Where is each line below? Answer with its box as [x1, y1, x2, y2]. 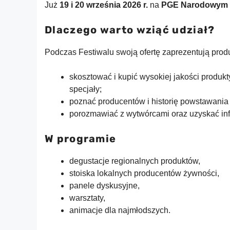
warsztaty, [69, 194, 105, 202]
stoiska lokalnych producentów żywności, [69, 169, 219, 178]
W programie [45, 132, 117, 145]
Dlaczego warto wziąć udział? [45, 24, 215, 36]
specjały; [69, 85, 102, 93]
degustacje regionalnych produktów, [69, 157, 200, 165]
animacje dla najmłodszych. [69, 206, 170, 215]
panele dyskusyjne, [69, 181, 140, 190]
